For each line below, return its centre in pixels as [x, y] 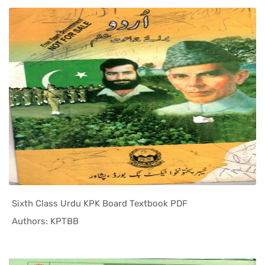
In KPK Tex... [130, 222]
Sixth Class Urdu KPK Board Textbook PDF [100, 203]
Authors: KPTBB [45, 221]
